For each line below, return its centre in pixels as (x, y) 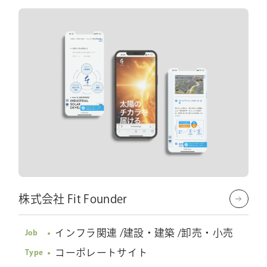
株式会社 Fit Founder (73, 198)
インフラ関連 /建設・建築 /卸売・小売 (144, 232)
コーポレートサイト (102, 252)
